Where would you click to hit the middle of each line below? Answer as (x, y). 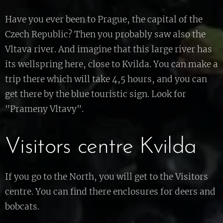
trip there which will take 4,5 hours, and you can (106, 79)
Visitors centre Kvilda (101, 147)
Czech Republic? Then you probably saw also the (105, 34)
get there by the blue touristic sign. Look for (96, 94)
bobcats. (23, 207)
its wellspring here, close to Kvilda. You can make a (111, 64)
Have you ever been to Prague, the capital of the (104, 19)
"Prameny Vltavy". (45, 109)
